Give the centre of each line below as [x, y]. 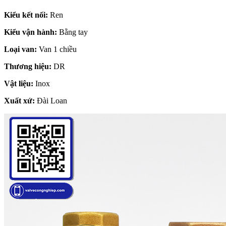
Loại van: [20, 49]
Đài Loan [51, 100]
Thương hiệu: [28, 66]
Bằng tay [72, 32]
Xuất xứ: [19, 100]
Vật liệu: [19, 83]
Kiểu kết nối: [26, 15]
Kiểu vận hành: [31, 32]
